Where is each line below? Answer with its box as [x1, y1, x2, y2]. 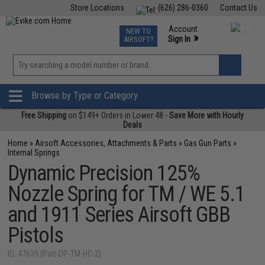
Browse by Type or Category [31, 90, 138, 102]
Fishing [52, 24, 76, 33]
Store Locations [70, 3, 124, 12]
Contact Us [219, 3, 257, 12]
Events [149, 24, 172, 33]
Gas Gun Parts [184, 138, 232, 148]
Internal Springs [8, 148, 60, 157]
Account [168, 24, 198, 34]
